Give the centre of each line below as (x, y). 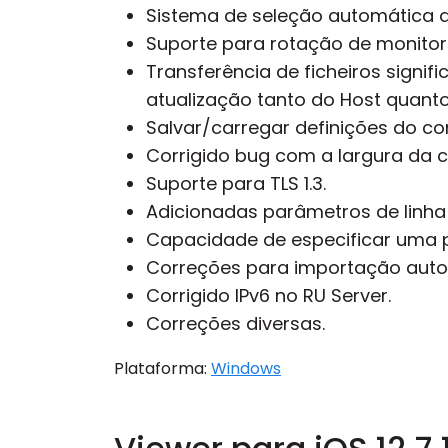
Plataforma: (162, 368)
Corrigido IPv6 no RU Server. (268, 295)
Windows (246, 368)
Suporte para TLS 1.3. (236, 183)
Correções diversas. (235, 323)
